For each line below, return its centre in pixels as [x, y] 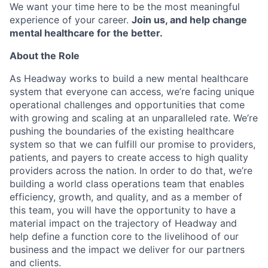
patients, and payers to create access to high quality [129, 157]
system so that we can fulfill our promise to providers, [133, 144]
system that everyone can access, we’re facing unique [132, 92]
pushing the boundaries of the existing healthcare [122, 131]
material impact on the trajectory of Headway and [123, 223]
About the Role [45, 56]
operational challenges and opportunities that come [127, 105]
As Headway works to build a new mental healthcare [129, 78]
